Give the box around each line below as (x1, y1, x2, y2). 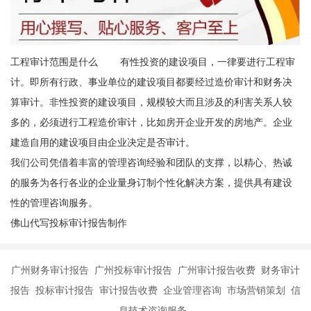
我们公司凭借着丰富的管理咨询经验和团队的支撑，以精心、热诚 (10, 156, 292, 168)
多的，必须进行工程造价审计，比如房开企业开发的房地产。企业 (10, 116, 292, 128)
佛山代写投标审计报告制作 (10, 217, 127, 228)
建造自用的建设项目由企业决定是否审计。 (10, 136, 195, 148)
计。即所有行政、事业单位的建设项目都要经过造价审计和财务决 (10, 76, 292, 87)
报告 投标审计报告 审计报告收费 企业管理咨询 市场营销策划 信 (10, 284, 301, 296)
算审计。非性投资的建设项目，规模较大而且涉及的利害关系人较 (10, 96, 292, 108)
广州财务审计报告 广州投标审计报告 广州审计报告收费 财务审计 (11, 264, 300, 276)
